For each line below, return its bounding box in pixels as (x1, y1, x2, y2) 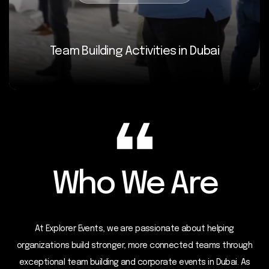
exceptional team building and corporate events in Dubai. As (19, 258, 250, 267)
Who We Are (52, 168, 217, 201)
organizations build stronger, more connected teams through (16, 241, 253, 250)
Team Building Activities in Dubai (50, 44, 219, 58)
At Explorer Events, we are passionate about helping (35, 224, 234, 233)
